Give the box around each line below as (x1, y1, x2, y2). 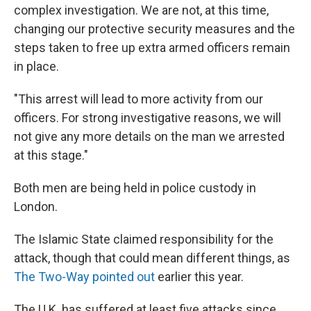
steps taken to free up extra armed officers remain (14, 40, 290, 56)
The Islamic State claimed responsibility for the (14, 232, 274, 247)
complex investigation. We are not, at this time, (14, 3, 269, 18)
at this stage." (14, 148, 88, 163)
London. (14, 199, 58, 215)
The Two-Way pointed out (14, 269, 155, 285)
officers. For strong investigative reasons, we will (14, 110, 281, 126)
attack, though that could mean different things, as (14, 251, 290, 266)
